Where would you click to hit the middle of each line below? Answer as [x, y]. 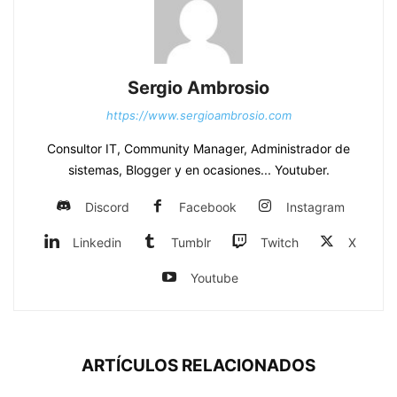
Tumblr [191, 242]
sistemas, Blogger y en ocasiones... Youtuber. [198, 170]
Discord [107, 207]
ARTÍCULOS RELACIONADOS [198, 366]
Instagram [315, 207]
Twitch [280, 242]
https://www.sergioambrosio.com [198, 115]
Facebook [207, 207]
